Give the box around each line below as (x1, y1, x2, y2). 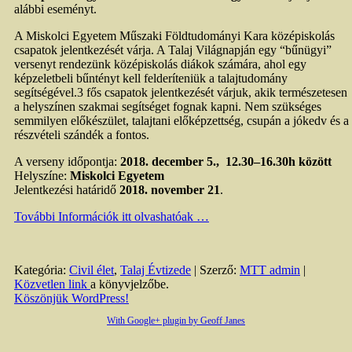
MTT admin (240, 263, 300, 277)
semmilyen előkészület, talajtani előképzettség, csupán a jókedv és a (14, 114, 349, 128)
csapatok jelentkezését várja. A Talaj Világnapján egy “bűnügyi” (14, 43, 332, 57)
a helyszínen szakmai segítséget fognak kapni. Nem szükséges (14, 100, 321, 114)
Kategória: (14, 263, 69, 277)
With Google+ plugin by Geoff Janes (107, 315, 245, 327)
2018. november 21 (119, 183, 220, 197)
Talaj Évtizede (120, 263, 191, 277)
